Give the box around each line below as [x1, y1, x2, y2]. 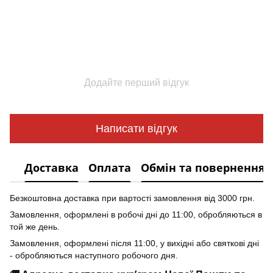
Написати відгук [96, 122, 177, 135]
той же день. [10, 222, 60, 232]
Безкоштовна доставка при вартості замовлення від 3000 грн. [10, 193, 255, 204]
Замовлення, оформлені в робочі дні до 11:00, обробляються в [10, 210, 262, 220]
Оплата [88, 160, 131, 175]
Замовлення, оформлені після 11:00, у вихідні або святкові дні [10, 238, 259, 249]
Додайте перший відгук [84, 77, 189, 88]
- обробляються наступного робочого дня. [10, 250, 178, 261]
